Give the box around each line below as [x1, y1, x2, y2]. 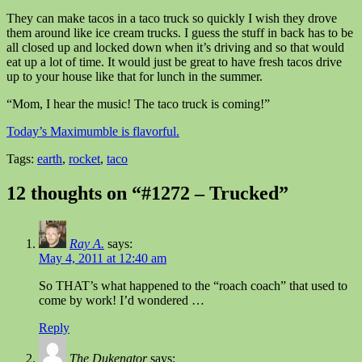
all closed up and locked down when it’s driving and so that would [6, 40, 344, 54]
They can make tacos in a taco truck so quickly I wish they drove [6, 11, 337, 25]
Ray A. [69, 236, 104, 250]
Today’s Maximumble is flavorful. [6, 124, 179, 138]
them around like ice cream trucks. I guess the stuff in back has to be [6, 25, 353, 40]
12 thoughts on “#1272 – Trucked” [6, 182, 288, 204]
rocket [69, 151, 100, 166]
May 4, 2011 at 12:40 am [39, 250, 166, 265]
